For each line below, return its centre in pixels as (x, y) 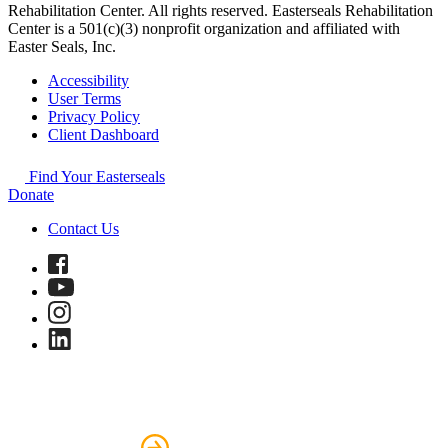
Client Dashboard (103, 134)
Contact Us (83, 228)
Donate (31, 194)
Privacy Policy (94, 116)
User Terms (84, 98)
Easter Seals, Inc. (62, 46)
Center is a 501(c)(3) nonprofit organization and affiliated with (204, 28)
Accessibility (88, 80)
